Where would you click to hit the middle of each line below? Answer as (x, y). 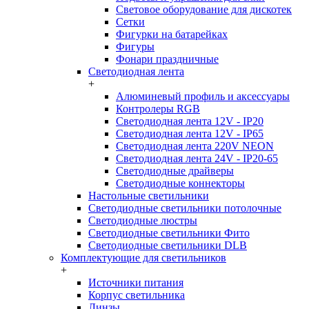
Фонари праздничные (167, 59)
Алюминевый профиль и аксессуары (203, 96)
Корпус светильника (137, 295)
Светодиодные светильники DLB (168, 245)
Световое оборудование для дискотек (204, 9)
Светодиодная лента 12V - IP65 (190, 133)
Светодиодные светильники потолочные (185, 208)
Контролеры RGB (158, 109)
